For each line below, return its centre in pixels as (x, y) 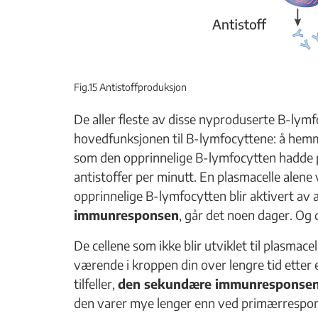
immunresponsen (126, 214)
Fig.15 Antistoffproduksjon (130, 87)
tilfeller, (96, 283)
